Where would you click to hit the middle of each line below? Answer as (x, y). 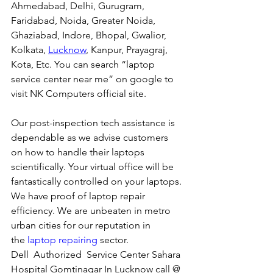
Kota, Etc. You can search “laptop (84, 65)
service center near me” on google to (94, 79)
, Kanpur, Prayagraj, (128, 50)
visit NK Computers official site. (80, 94)
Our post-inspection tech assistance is (94, 123)
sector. (113, 240)
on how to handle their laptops (79, 152)
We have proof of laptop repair (79, 196)
